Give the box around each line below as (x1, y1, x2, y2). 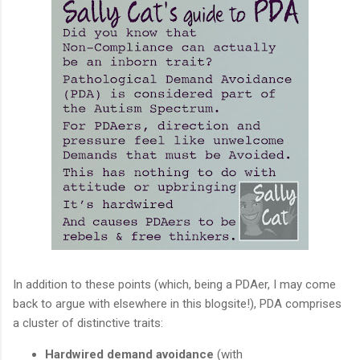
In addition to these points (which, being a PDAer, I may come (13, 276, 336, 292)
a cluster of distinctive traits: (13, 315, 163, 330)
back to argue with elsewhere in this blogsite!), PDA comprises (13, 296, 342, 311)
